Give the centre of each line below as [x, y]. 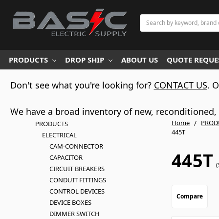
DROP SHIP [85, 60]
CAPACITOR [66, 157]
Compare [190, 197]
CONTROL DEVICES [77, 191]
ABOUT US [140, 60]
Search [149, 18]
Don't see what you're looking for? [82, 85]
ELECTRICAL [60, 135]
